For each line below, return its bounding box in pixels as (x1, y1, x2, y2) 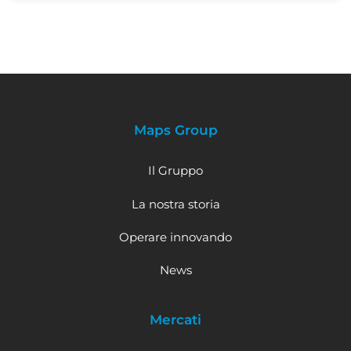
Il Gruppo (148, 163, 203, 179)
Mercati (150, 311, 201, 327)
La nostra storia (131, 196, 220, 212)
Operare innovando (119, 229, 232, 244)
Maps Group (133, 121, 218, 138)
